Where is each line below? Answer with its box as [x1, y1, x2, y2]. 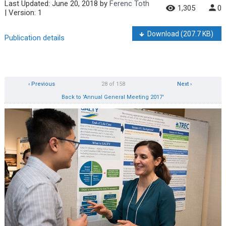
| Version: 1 [4, 8, 42, 17]
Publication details [4, 33, 65, 43]
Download [147, 29, 181, 38]
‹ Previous [26, 80, 55, 87]
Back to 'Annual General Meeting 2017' [62, 93, 164, 100]
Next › [177, 80, 194, 87]
